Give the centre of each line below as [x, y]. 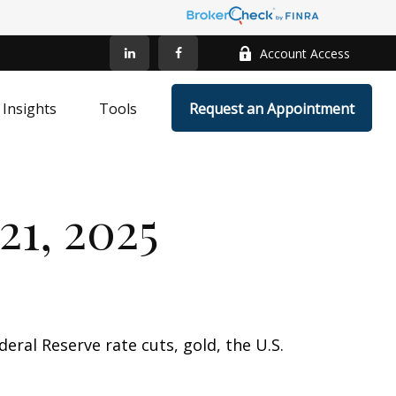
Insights [30, 109]
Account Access [305, 53]
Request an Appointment [272, 109]
